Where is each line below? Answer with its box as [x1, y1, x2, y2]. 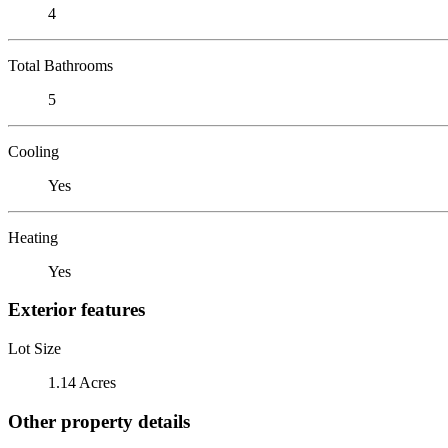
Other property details [8, 410, 190, 432]
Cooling [8, 142, 59, 160]
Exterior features [8, 299, 145, 321]
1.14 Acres [48, 373, 116, 391]
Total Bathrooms [8, 56, 113, 74]
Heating [8, 228, 58, 246]
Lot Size [8, 339, 61, 357]
